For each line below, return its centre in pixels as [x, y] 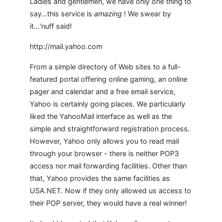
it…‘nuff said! [51, 26]
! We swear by [146, 14]
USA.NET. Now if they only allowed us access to [111, 191]
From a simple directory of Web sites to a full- [105, 67]
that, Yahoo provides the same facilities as [100, 178]
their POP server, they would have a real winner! [108, 203]
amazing [108, 14]
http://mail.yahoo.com [66, 46]
